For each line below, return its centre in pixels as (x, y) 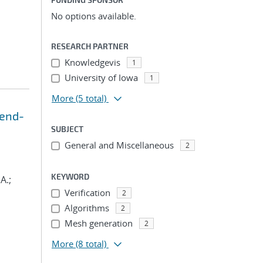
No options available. (94, 16)
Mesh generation (98, 223)
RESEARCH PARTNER (90, 46)
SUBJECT (67, 129)
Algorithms (87, 208)
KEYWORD (70, 176)
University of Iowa (101, 77)
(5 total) (91, 98)
